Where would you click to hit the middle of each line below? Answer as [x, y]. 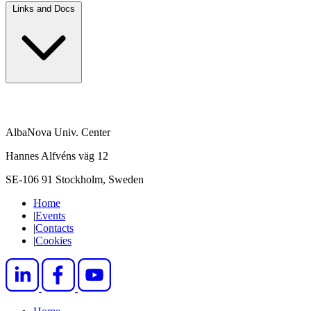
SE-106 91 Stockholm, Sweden [75, 179]
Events [50, 215]
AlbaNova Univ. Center [58, 132]
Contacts [54, 228]
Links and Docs [44, 8]
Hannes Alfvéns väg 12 [57, 155]
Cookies [53, 240]
